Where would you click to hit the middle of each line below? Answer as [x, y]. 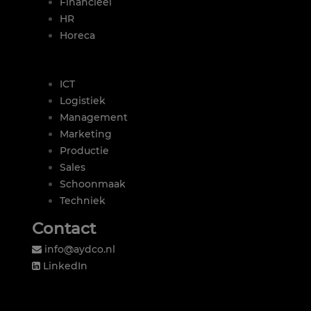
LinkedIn [65, 266]
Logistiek [83, 101]
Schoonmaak [93, 184]
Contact [64, 228]
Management [94, 117]
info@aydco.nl [80, 249]
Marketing [86, 134]
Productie [84, 151]
